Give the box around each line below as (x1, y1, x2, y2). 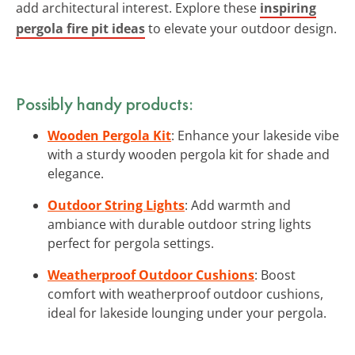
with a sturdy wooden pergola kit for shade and (48, 145, 330, 163)
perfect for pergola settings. (48, 234, 214, 252)
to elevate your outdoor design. (145, 19, 337, 37)
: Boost (254, 265, 296, 284)
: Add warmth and (185, 196, 291, 214)
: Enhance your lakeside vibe (171, 126, 339, 144)
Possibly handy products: (16, 91, 193, 116)
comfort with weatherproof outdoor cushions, (48, 284, 323, 303)
